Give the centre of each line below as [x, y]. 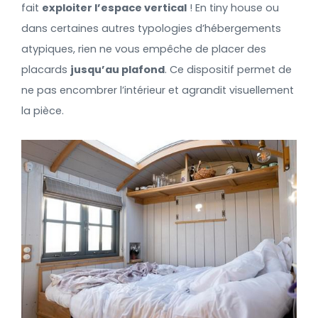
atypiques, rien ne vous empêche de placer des [144, 49]
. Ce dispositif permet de [228, 70]
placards [46, 70]
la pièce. [43, 111]
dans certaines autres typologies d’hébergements [151, 29]
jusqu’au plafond [117, 70]
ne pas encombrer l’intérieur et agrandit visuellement [158, 91]
